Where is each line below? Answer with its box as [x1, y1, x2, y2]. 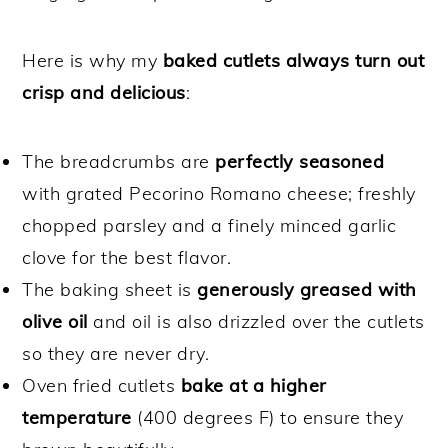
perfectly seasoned [215, 149, 385, 173]
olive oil [22, 309, 88, 333]
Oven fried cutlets [22, 373, 181, 397]
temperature [22, 405, 132, 429]
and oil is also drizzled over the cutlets [87, 309, 425, 333]
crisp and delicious [22, 80, 186, 104]
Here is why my [22, 48, 163, 72]
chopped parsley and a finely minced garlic [22, 213, 397, 237]
